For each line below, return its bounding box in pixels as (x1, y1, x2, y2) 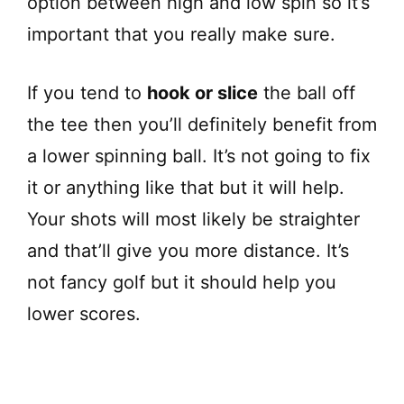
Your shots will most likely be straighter (27, 208, 360, 231)
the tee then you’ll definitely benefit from (27, 114, 377, 136)
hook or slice (147, 82, 258, 105)
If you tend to (27, 82, 147, 105)
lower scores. (27, 303, 141, 326)
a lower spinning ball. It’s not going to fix (27, 145, 371, 168)
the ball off (258, 82, 355, 105)
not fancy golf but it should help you (27, 271, 336, 294)
